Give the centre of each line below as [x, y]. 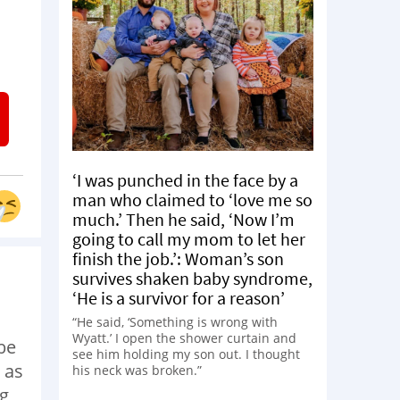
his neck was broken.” [137, 370]
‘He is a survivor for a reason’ [179, 297]
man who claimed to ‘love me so [192, 199]
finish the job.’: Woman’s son [178, 258]
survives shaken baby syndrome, [192, 278]
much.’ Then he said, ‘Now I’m [183, 219]
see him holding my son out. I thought [186, 354]
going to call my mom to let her [189, 238]
